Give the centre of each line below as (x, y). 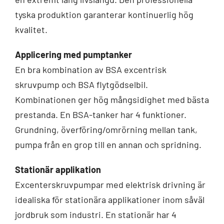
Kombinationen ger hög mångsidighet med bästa (112, 100)
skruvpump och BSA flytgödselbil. (81, 85)
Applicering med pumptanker (73, 55)
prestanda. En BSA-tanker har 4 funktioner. (100, 115)
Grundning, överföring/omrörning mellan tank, (106, 130)
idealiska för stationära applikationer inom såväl (109, 200)
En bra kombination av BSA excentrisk (90, 70)
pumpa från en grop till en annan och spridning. (108, 145)
